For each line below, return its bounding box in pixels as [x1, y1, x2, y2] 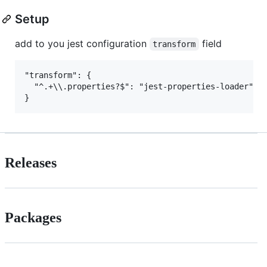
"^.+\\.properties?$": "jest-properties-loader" [24, 81, 253, 91]
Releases [5, 154, 57, 170]
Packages [5, 209, 61, 225]
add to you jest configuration [15, 37, 150, 49]
